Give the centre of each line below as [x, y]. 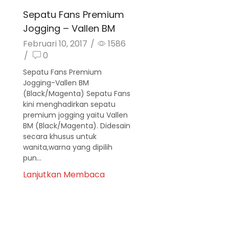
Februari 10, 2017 [55, 44]
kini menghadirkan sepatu [69, 105]
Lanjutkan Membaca [64, 175]
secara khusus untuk [60, 137]
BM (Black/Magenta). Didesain [77, 126]
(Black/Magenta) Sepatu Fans [77, 94]
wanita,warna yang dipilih [68, 147]
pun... [32, 158]
